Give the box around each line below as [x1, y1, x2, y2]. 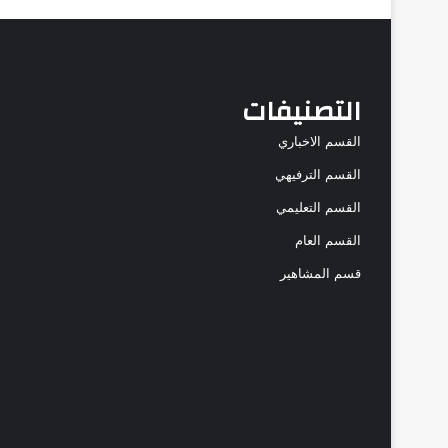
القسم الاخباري [278, 132, 361, 149]
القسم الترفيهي [275, 165, 361, 182]
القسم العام [295, 231, 361, 248]
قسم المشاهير [280, 264, 361, 281]
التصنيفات [242, 86, 361, 137]
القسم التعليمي [276, 198, 361, 215]
